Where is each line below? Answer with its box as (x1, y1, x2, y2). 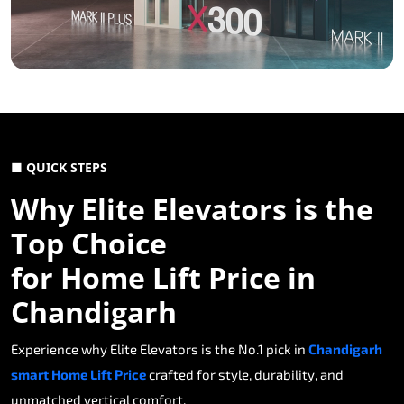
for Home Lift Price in (11, 258, 316, 298)
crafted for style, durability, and (146, 366, 344, 383)
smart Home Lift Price (11, 366, 146, 383)
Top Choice (11, 224, 167, 263)
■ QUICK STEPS (11, 159, 107, 177)
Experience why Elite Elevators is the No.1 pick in (11, 341, 308, 358)
